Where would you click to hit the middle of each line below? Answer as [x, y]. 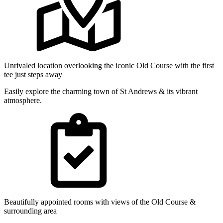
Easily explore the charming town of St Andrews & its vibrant [101, 91]
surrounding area [30, 211]
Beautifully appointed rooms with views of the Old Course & [100, 202]
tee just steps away [33, 74]
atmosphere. [23, 100]
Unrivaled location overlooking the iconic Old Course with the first [109, 65]
